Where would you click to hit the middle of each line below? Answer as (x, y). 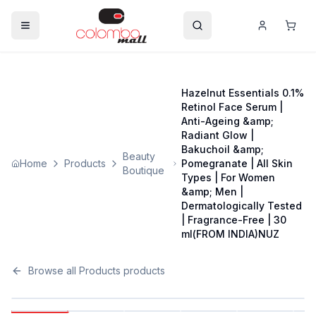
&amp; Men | (212, 191)
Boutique (144, 170)
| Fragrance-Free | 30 (234, 219)
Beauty (139, 156)
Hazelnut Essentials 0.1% (243, 92)
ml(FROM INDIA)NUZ (230, 233)
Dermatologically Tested (242, 205)
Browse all (54, 270)
